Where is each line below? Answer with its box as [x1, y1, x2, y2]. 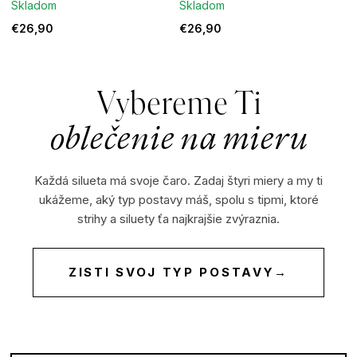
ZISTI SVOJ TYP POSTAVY [68, 265, 275, 280]
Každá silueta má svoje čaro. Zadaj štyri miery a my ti [34, 173, 323, 189]
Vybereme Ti [96, 88, 261, 121]
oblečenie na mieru [49, 124, 308, 156]
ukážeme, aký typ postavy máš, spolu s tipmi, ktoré [38, 192, 319, 208]
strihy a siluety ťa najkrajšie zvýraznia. [77, 211, 280, 227]
